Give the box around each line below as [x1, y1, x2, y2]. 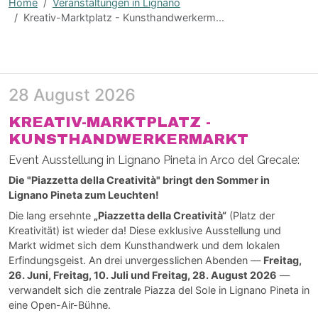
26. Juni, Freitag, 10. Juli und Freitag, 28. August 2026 [9, 268, 277, 281]
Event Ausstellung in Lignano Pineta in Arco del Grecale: [9, 153, 300, 167]
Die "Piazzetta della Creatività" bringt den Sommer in [9, 173, 270, 186]
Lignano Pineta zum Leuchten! [9, 188, 159, 201]
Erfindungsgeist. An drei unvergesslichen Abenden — [9, 253, 263, 266]
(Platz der [226, 209, 275, 221]
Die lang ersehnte [9, 209, 94, 221]
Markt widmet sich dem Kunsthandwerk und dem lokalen [9, 238, 280, 251]
